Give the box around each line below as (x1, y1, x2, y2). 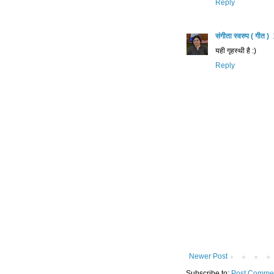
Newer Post (189, 252, 228, 261)
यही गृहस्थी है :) (215, 46, 256, 56)
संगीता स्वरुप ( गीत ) (215, 32, 269, 41)
